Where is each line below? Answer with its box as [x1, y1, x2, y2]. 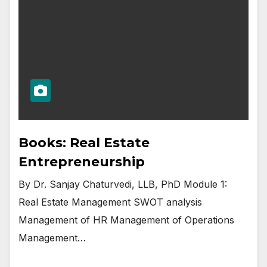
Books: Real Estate [18, 134, 150, 151]
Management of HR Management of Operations [18, 213, 234, 226]
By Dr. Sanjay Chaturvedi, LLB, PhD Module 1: [18, 178, 227, 190]
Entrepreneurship [18, 153, 145, 170]
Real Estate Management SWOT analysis [18, 195, 202, 208]
